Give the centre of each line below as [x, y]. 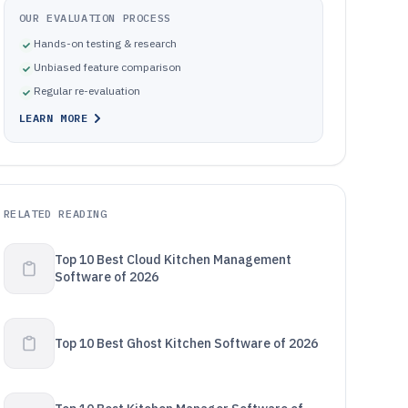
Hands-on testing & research [105, 43]
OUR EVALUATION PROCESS [95, 18]
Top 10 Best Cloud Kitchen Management [173, 260]
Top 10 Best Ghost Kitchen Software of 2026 [186, 343]
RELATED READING [55, 214]
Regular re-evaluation [87, 91]
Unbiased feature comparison [107, 67]
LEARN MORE [53, 118]
